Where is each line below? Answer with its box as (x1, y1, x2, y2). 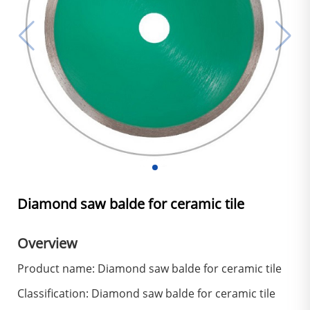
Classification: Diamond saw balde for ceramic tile (17, 286, 275, 301)
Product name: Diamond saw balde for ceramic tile (17, 261, 282, 276)
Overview (17, 234, 77, 253)
